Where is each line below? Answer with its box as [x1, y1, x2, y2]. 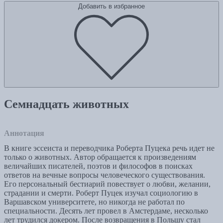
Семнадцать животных [4, 98, 129, 111]
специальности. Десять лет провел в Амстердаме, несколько [4, 207, 208, 216]
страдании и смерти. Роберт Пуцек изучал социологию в [4, 189, 198, 198]
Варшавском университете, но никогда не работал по [4, 198, 185, 207]
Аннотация [4, 129, 44, 138]
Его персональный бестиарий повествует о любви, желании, [4, 180, 211, 189]
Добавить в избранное [78, 2, 145, 10]
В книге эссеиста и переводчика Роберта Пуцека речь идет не [4, 144, 215, 153]
